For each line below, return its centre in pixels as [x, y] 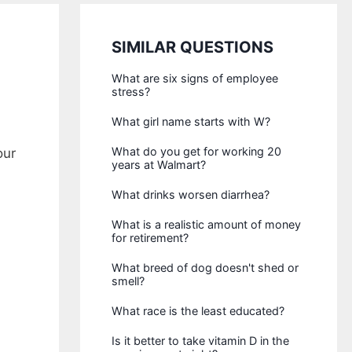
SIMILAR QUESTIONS [193, 47]
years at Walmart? [159, 165]
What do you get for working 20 [197, 151]
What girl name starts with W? [191, 121]
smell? [128, 281]
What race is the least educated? [198, 311]
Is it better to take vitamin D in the [201, 341]
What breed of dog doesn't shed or [205, 268]
